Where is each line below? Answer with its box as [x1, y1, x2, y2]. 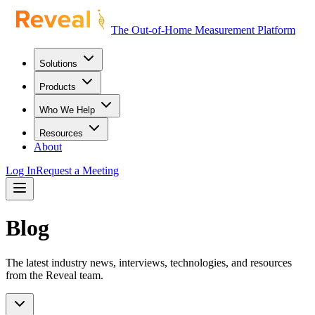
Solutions [39, 58, 77, 69]
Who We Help [39, 105, 95, 115]
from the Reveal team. [6, 269, 103, 281]
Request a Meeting [36, 165, 119, 176]
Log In [6, 165, 36, 176]
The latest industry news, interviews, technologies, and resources [6, 256, 292, 269]
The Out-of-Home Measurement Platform [111, 24, 295, 36]
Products [39, 82, 76, 92]
